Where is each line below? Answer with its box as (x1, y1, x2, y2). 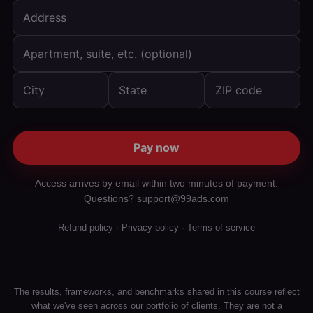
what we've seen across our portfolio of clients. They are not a (31, 301, 282, 311)
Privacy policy (122, 223, 179, 233)
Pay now (133, 140, 180, 154)
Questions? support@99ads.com (84, 194, 229, 204)
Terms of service (187, 223, 255, 233)
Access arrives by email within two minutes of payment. (35, 178, 278, 189)
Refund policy (58, 223, 113, 233)
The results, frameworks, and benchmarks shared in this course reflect (13, 287, 300, 297)
